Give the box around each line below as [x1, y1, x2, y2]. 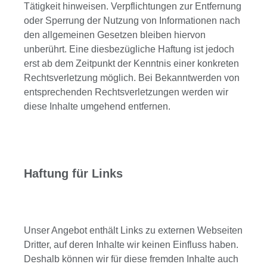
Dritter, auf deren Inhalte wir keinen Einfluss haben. [24, 239, 238, 250]
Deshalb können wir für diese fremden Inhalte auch [24, 253, 238, 264]
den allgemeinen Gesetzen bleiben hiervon [24, 29, 206, 40]
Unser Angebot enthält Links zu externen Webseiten [24, 225, 243, 235]
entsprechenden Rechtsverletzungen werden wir [24, 86, 228, 97]
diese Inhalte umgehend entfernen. [24, 101, 170, 111]
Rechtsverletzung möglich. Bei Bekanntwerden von [24, 72, 240, 83]
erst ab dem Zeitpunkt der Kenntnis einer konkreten [24, 58, 239, 69]
